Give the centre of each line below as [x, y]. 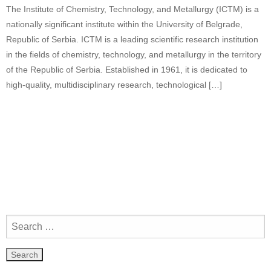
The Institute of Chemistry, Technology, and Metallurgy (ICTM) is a [132, 9]
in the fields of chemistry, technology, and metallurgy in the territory [134, 54]
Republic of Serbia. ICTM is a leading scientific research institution [132, 39]
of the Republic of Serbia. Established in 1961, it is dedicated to [127, 69]
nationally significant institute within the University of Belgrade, [124, 24]
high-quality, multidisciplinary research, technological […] [114, 84]
